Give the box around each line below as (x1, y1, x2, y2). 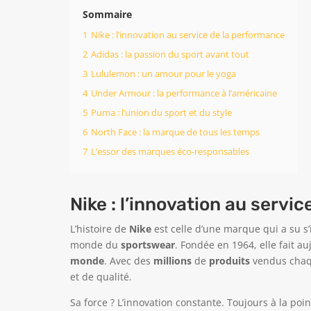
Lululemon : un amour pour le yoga (90, 68, 236, 81)
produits (208, 254, 250, 268)
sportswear (120, 238, 175, 252)
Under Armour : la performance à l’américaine (90, 87, 277, 100)
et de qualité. (69, 270, 132, 284)
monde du (69, 238, 121, 252)
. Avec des (103, 254, 153, 268)
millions (153, 254, 192, 268)
